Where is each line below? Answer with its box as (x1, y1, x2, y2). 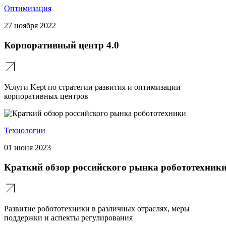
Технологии (4, 126, 45, 135)
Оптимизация (4, 4, 51, 13)
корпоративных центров (4, 91, 88, 100)
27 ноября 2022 (4, 21, 56, 30)
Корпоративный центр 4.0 (4, 40, 119, 51)
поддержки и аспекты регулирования (4, 213, 133, 222)
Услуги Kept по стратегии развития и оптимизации (4, 82, 181, 91)
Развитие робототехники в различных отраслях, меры (4, 204, 190, 213)
